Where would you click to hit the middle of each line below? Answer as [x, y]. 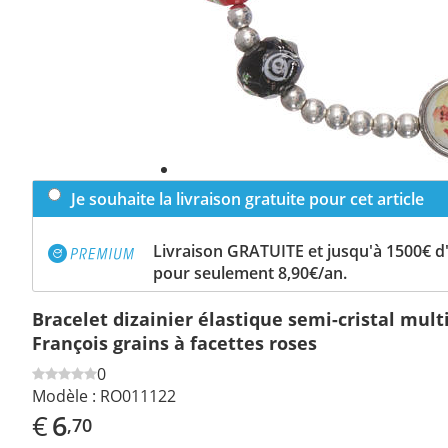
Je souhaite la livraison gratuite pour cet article [247, 198]
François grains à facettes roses [174, 342]
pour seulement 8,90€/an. [250, 272]
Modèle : [64, 395]
